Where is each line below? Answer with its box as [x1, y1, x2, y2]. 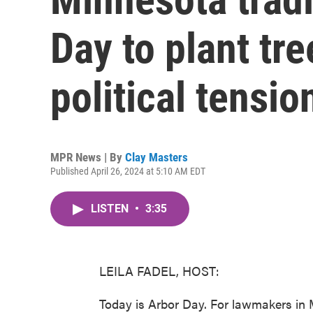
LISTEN [91, 202, 131, 215]
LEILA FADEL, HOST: [99, 262, 219, 279]
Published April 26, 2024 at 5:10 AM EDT [50, 166, 205, 177]
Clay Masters [125, 150, 188, 164]
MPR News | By [50, 150, 125, 164]
